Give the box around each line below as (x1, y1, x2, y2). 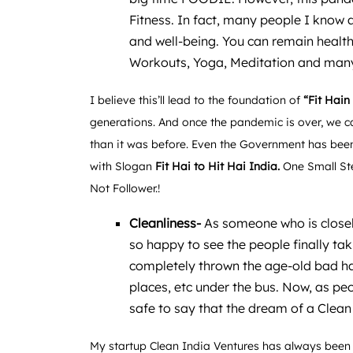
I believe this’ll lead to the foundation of (90, 92, 303, 107)
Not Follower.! (90, 180, 160, 195)
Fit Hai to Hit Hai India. (155, 158, 283, 173)
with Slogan (90, 158, 155, 173)
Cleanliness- (129, 214, 201, 231)
